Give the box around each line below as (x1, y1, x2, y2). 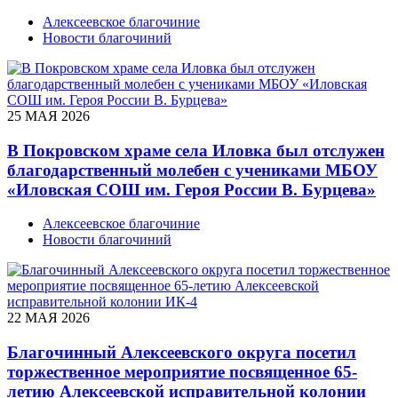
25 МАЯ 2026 (7, 107, 90, 123)
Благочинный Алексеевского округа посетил (7, 342, 356, 362)
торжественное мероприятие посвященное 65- (7, 362, 357, 381)
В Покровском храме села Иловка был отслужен (7, 140, 385, 160)
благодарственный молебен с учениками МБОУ (7, 160, 378, 179)
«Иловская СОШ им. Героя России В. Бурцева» (7, 179, 376, 199)
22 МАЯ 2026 (7, 310, 90, 326)
